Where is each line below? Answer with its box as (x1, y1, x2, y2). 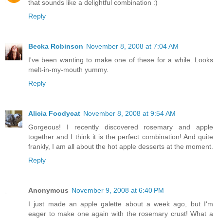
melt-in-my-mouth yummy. (28, 65, 109, 73)
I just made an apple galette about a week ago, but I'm (28, 200, 213, 208)
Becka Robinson (28, 42, 83, 50)
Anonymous (28, 186, 69, 194)
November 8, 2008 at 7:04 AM (86, 42, 179, 50)
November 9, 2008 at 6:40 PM (72, 186, 164, 194)
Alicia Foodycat (28, 109, 80, 117)
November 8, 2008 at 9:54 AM (83, 109, 176, 117)
